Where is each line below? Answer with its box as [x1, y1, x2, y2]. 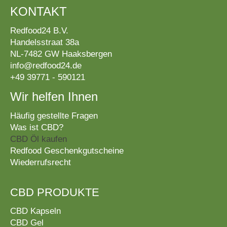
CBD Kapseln [10, 206, 61, 216]
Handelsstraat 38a [10, 37, 79, 48]
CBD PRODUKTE [10, 186, 99, 199]
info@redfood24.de [10, 61, 82, 71]
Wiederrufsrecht [10, 158, 71, 168]
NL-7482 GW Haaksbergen [10, 49, 112, 59]
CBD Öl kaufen [10, 134, 67, 144]
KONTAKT [10, 5, 67, 19]
